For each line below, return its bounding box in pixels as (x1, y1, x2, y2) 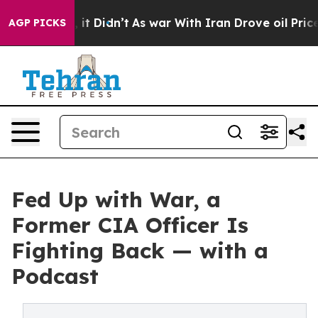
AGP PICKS (9, 16, 66, 29)
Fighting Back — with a (11, 237, 268, 264)
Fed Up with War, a (11, 186, 221, 213)
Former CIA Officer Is (11, 212, 248, 238)
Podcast (11, 263, 99, 290)
